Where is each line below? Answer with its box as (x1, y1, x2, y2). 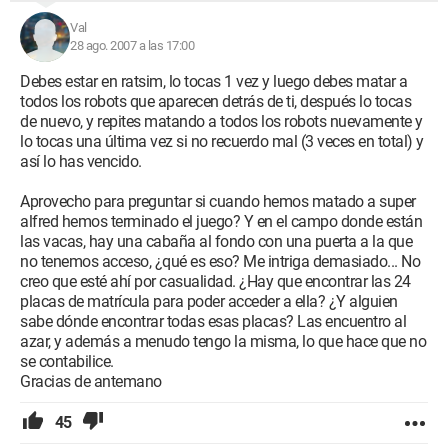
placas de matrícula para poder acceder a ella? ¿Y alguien (20, 292, 398, 311)
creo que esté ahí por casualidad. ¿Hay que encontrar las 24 (20, 272, 411, 291)
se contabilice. (20, 352, 114, 371)
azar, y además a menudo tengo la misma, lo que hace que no (20, 332, 426, 351)
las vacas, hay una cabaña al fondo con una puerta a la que (20, 232, 412, 251)
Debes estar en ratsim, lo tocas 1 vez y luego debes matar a (20, 72, 408, 91)
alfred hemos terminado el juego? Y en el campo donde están (20, 212, 422, 231)
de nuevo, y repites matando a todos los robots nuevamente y (20, 112, 423, 131)
